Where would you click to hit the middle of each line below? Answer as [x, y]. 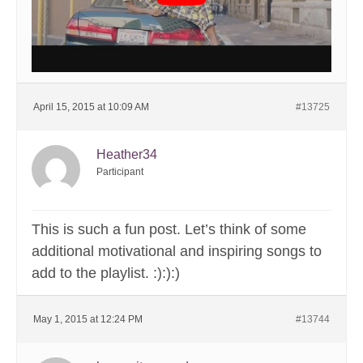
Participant [120, 172]
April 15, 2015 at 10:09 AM [91, 107]
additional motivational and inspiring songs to [177, 252]
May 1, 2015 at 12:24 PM [88, 320]
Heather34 [127, 155]
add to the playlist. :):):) [106, 273]
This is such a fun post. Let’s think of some [169, 230]
